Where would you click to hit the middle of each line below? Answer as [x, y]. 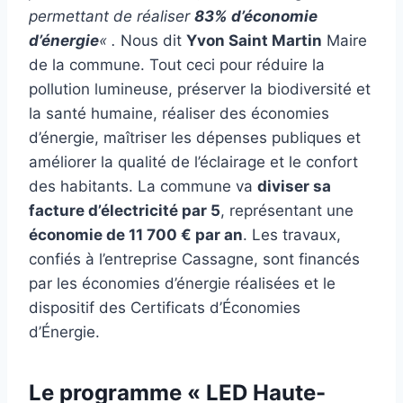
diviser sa [294, 187]
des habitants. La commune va [143, 187]
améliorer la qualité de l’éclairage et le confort [193, 162]
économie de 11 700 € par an [136, 235]
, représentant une [287, 211]
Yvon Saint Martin [254, 41]
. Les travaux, [292, 235]
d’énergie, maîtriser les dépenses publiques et [195, 138]
